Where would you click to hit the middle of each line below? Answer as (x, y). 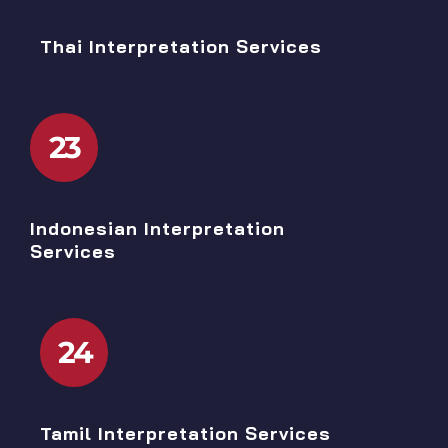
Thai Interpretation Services (181, 46)
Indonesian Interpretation (157, 228)
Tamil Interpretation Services (185, 433)
